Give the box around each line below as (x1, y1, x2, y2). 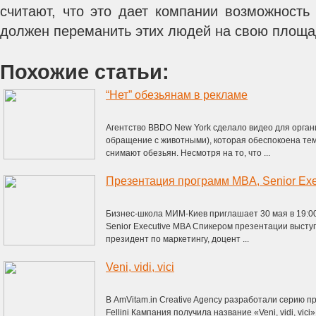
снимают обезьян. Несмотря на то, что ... (106, 148, 270, 158)
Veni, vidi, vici (106, 261, 174, 273)
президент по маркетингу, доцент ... (106, 234, 249, 244)
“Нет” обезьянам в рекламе (106, 89, 248, 101)
